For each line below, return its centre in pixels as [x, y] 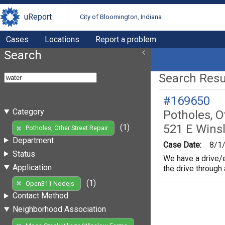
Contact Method [40, 196]
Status [24, 154]
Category [28, 111]
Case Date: [182, 145]
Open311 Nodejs [50, 183]
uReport [38, 17]
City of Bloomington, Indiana [121, 17]
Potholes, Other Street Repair [67, 128]
